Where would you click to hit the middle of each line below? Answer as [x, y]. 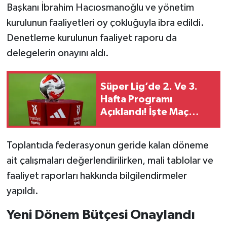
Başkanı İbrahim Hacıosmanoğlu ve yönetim [100, 8]
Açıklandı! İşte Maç [144, 112]
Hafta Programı [136, 99]
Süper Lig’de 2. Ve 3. [149, 86]
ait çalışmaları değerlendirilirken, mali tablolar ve [110, 161]
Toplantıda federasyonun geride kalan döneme [107, 146]
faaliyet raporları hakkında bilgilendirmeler [97, 176]
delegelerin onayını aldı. [58, 53]
